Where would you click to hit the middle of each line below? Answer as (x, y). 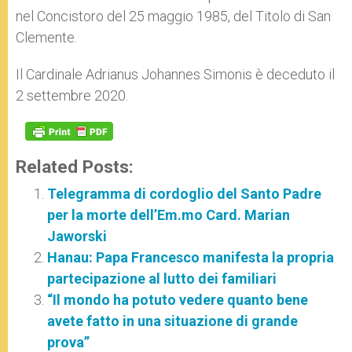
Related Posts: (75, 167)
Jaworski (77, 236)
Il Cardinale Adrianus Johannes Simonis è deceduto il (175, 75)
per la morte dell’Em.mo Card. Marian (169, 215)
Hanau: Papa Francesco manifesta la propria (191, 258)
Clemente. (46, 38)
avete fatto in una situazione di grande (172, 321)
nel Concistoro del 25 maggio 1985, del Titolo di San (173, 16)
